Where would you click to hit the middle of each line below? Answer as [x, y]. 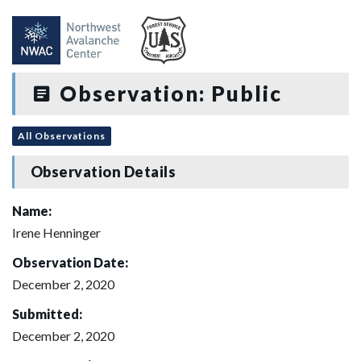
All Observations [62, 135]
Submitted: [47, 313]
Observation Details [103, 172]
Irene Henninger [56, 232]
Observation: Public [168, 93]
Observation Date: [70, 262]
